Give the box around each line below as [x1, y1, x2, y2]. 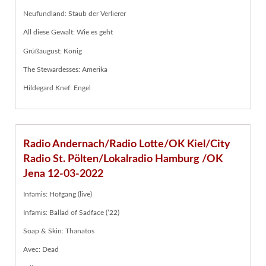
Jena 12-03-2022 [23, 168, 103, 180]
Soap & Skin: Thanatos [23, 227, 94, 235]
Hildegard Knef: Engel [23, 84, 91, 92]
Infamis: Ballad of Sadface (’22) [23, 208, 119, 216]
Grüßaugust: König [23, 47, 82, 55]
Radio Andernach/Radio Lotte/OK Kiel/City [23, 138, 230, 150]
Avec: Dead [23, 246, 59, 254]
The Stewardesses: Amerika [23, 65, 107, 73]
